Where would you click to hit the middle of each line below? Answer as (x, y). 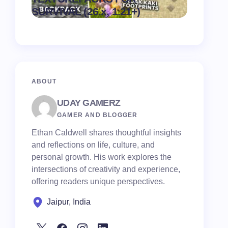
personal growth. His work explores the (102, 157)
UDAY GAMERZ (89, 103)
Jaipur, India (69, 202)
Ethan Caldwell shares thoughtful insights (106, 133)
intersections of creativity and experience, (106, 169)
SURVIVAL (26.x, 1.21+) (86, 11)
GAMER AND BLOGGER (97, 115)
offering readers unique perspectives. (98, 181)
